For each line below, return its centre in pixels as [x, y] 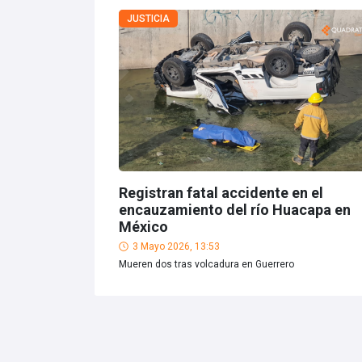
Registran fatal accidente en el [221, 193]
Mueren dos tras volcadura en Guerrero [206, 264]
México [143, 227]
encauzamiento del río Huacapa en [235, 210]
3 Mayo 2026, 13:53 [176, 246]
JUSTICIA [148, 19]
